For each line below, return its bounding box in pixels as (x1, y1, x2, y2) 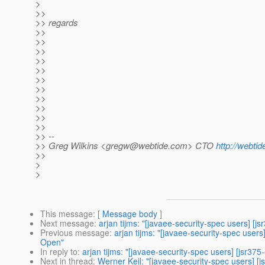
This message (40, 208, 93, 220)
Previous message (40, 227, 109, 239)
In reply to (40, 245, 77, 258)
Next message (40, 217, 94, 230)
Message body (102, 208, 157, 220)
